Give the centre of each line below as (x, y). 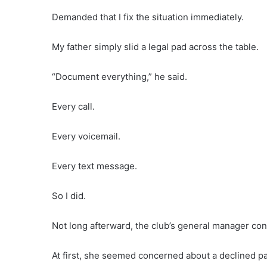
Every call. (73, 107)
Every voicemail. (86, 136)
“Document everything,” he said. (119, 77)
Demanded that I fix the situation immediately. (148, 17)
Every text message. (94, 166)
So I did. (69, 196)
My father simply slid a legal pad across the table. (155, 47)
